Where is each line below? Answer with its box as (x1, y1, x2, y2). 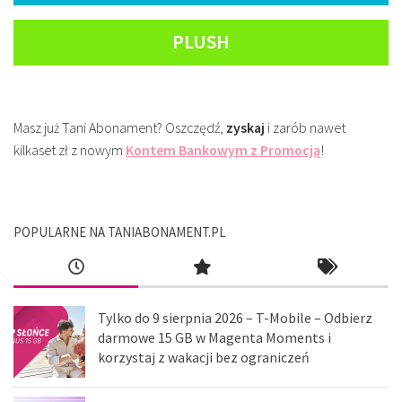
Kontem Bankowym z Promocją (126, 141, 320, 160)
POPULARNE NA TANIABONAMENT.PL (13, 223, 226, 240)
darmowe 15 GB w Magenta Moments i (98, 328, 331, 346)
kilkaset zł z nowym (13, 141, 126, 160)
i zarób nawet (265, 118, 345, 137)
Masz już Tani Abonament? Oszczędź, (13, 118, 226, 137)
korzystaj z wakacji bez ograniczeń (98, 347, 310, 366)
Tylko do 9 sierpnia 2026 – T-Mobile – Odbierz (98, 308, 372, 327)
